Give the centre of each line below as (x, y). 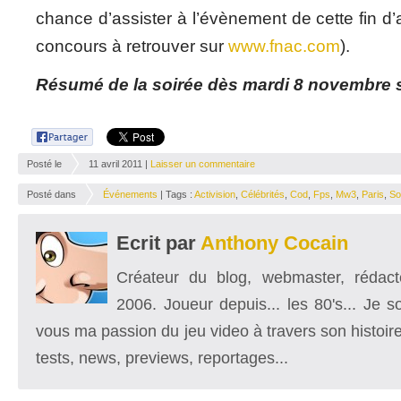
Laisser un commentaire (203, 163)
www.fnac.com (284, 46)
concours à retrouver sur (132, 46)
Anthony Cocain (274, 243)
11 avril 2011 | (119, 163)
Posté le (44, 163)
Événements (130, 194)
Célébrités (263, 194)
